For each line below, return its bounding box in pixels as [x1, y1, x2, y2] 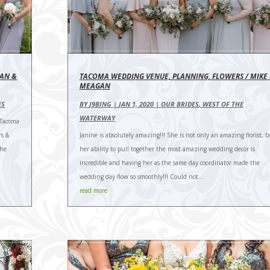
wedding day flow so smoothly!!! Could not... [79, 172, 204, 181]
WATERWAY [79, 113, 115, 123]
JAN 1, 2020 [118, 99, 154, 109]
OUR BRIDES [160, 99, 199, 109]
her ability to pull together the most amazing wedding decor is [79, 145, 255, 154]
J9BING [89, 99, 111, 109]
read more [79, 186, 107, 195]
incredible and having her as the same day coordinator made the [79, 159, 260, 168]
